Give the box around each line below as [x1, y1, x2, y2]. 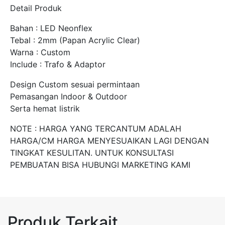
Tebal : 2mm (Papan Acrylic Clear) [10, 35, 140, 45]
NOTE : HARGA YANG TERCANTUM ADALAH [10, 123, 181, 134]
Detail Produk [10, 3, 62, 13]
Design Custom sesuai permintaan [10, 79, 140, 89]
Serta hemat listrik [10, 103, 80, 114]
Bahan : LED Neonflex [10, 23, 92, 33]
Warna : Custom [10, 47, 70, 57]
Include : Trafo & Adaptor [10, 59, 105, 69]
